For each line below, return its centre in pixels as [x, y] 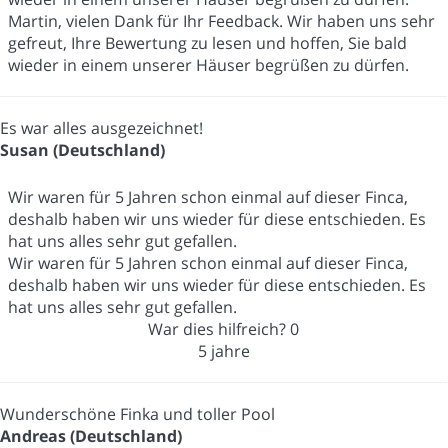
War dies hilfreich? [219, 328]
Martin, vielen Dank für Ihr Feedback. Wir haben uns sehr [221, 20]
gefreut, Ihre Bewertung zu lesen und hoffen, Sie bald [207, 42]
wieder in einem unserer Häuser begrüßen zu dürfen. [208, 64]
